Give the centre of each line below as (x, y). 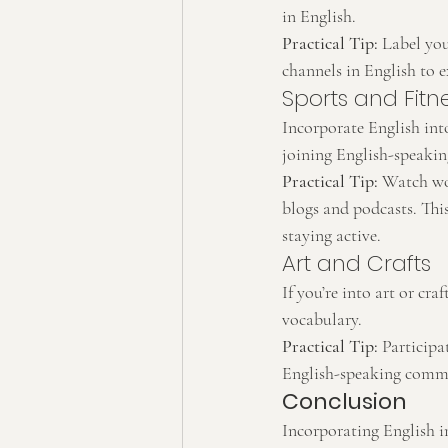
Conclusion (344, 401)
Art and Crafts (356, 263)
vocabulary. (322, 319)
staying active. (331, 235)
